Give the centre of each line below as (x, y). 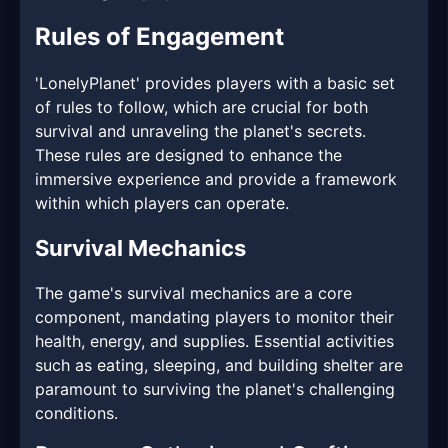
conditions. (76, 413)
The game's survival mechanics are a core (193, 293)
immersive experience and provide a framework (216, 179)
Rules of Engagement (159, 37)
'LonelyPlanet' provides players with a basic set (215, 83)
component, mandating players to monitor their (214, 317)
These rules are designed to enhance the (188, 155)
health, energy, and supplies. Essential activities (214, 341)
